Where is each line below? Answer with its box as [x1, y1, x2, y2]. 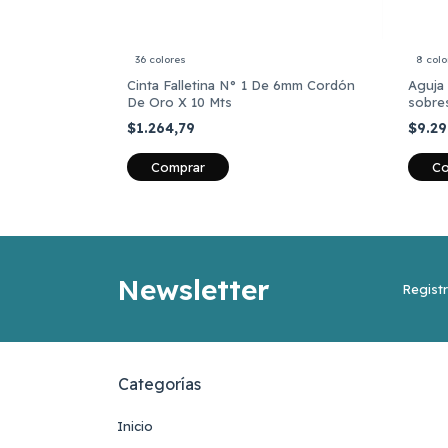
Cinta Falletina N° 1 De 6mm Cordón [127, 76, 355, 93]
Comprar [151, 158, 205, 175]
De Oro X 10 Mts [127, 93, 232, 110]
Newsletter [117, 271, 269, 307]
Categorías [118, 374, 201, 394]
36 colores [135, 52, 186, 66]
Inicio [117, 418, 153, 434]
